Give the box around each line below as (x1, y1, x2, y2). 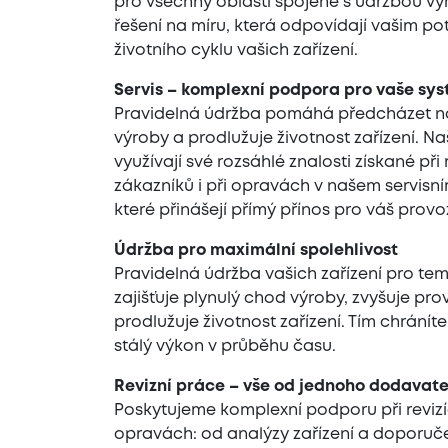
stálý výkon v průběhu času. (114, 339, 336, 354)
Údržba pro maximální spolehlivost (114, 243, 398, 258)
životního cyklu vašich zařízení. (114, 43, 358, 58)
